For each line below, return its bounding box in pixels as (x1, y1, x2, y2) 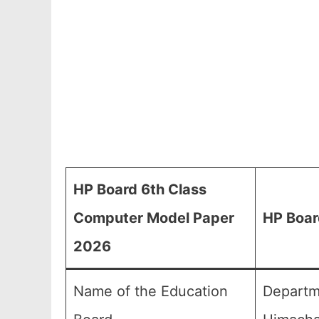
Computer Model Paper (73, 209, 234, 226)
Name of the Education (73, 283, 228, 300)
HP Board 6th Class (73, 181, 206, 198)
